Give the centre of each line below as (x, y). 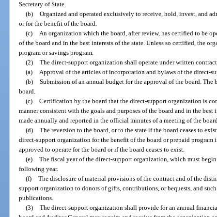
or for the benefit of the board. (58, 23)
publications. (36, 198)
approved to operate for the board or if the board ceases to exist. (102, 149)
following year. (39, 169)
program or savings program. (56, 52)
